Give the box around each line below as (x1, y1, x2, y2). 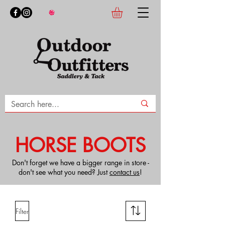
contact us (109, 167, 140, 177)
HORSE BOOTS (15, 133, 146, 158)
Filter (16, 206, 29, 216)
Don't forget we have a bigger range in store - (12, 158, 149, 167)
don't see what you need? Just (19, 167, 109, 177)
